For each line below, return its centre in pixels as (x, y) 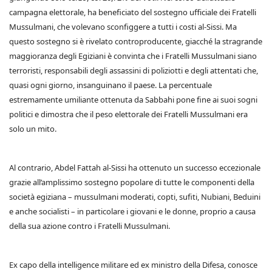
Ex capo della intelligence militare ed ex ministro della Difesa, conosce (133, 265)
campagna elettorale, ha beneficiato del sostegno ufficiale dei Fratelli (133, 12)
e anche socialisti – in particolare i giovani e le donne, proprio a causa (132, 211)
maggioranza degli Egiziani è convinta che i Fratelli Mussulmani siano (133, 56)
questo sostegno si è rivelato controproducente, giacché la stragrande (136, 41)
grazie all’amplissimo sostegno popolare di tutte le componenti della (132, 182)
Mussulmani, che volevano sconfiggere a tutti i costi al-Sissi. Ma (123, 27)
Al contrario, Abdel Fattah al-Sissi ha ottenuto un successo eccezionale (135, 168)
